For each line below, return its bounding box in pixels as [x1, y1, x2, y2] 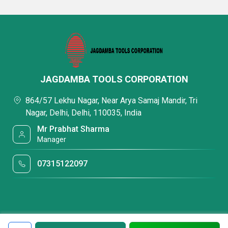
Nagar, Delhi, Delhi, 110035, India [25, 108, 141, 118]
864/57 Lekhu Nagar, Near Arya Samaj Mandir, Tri [25, 96, 197, 105]
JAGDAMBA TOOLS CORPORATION [40, 74, 188, 84]
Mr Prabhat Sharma [37, 124, 110, 134]
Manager [37, 135, 67, 144]
